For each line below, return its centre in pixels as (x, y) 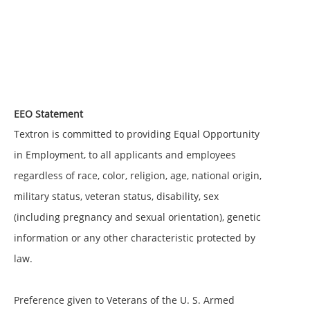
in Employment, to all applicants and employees (125, 155)
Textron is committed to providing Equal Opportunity (137, 134)
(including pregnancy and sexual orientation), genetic (137, 217)
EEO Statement (48, 114)
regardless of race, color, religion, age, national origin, (138, 176)
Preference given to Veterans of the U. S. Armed (124, 300)
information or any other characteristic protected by (135, 238)
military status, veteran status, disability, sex (116, 197)
